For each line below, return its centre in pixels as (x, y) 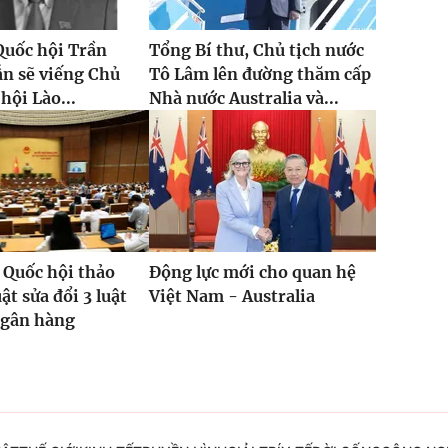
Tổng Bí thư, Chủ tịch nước (256, 50)
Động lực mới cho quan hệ (252, 272)
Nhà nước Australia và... (243, 98)
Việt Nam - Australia (231, 296)
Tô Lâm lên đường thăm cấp (259, 74)
